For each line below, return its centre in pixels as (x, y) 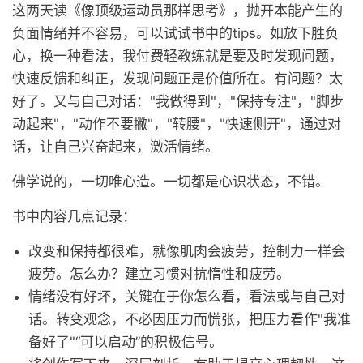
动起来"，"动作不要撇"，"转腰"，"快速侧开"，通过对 (177, 124)
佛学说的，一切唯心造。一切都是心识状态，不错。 (171, 181)
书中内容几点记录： (74, 216)
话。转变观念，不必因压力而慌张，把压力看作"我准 (190, 319)
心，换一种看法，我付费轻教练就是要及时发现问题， (177, 56)
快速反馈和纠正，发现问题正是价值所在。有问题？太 (177, 79)
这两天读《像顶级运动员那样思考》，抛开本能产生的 (177, 11)
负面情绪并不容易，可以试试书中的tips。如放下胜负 (175, 33)
